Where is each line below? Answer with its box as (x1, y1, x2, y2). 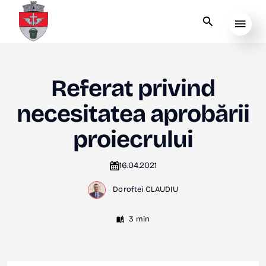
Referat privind (50, 74, 216, 103)
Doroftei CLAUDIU (113, 185, 178, 195)
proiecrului (73, 125, 193, 154)
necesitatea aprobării (16, 99, 250, 128)
